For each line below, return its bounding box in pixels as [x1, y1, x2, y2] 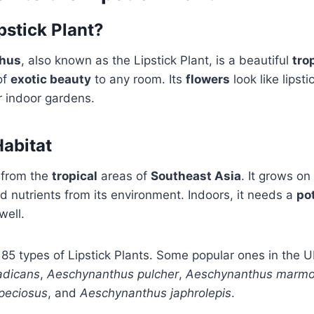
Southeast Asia [151, 168, 241, 183]
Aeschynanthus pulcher [47, 266, 179, 281]
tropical [52, 168, 97, 183]
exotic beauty [11, 71, 91, 86]
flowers [186, 71, 230, 86]
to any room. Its [91, 71, 186, 86]
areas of [97, 168, 151, 183]
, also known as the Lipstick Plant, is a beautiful [21, 53, 292, 67]
